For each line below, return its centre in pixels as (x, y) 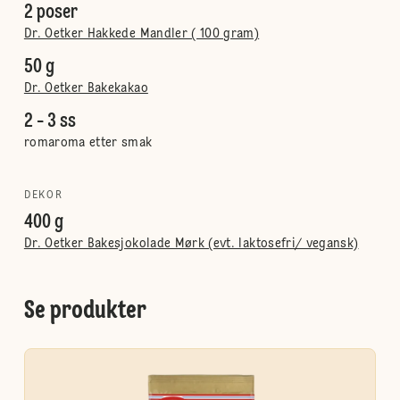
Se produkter (85, 312)
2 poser (50, 12)
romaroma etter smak (88, 143)
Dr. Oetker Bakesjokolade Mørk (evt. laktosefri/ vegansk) (191, 244)
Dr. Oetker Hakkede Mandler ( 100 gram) (142, 34)
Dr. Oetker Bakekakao (86, 88)
